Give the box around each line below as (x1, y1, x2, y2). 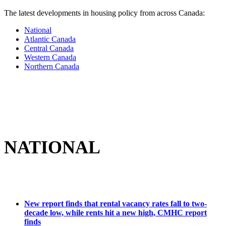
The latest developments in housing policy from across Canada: (4, 8, 205, 17)
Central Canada (24, 43, 74, 52)
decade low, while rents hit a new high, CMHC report (24, 208, 207, 217)
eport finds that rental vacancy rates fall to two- (45, 199, 207, 208)
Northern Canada (24, 62, 79, 71)
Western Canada (24, 52, 76, 62)
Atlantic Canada (24, 34, 76, 43)
